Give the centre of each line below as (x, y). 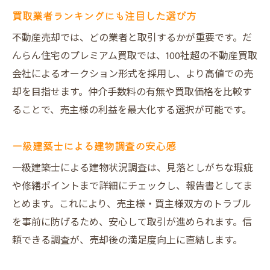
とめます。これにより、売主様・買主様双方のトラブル (132, 205)
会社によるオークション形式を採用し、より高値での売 (133, 74)
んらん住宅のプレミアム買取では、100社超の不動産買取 (135, 56)
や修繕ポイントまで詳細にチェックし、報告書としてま (132, 187)
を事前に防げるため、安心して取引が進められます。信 (132, 223)
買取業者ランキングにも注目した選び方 (104, 15)
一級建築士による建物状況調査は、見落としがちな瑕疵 (133, 168)
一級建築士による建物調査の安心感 (94, 146)
